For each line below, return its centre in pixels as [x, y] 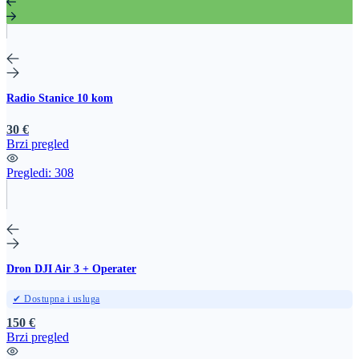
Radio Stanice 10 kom [60, 99]
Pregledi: [30, 173]
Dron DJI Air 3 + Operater [71, 269]
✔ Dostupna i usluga [56, 299]
